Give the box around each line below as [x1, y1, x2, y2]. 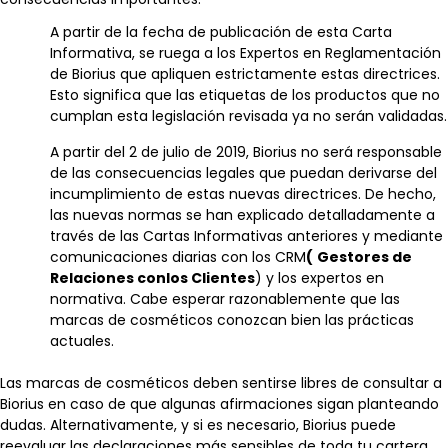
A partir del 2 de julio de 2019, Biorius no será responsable [50, 141, 442, 162]
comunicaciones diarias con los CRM [50, 246, 306, 267]
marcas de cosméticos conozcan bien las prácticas [50, 309, 414, 330]
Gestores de [317, 246, 412, 267]
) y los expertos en [255, 267, 384, 288]
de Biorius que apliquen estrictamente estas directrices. [50, 63, 440, 84]
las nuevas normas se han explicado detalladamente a [50, 204, 435, 225]
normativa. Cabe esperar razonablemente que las [50, 288, 400, 309]
